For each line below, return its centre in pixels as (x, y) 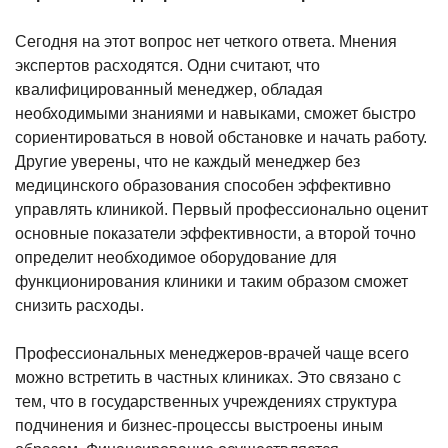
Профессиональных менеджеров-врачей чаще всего (212, 353)
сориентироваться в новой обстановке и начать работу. (221, 137)
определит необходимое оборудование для (176, 257)
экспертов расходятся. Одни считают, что (167, 65)
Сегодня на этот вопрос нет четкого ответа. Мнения (206, 41)
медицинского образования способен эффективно (203, 185)
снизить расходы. (79, 305)
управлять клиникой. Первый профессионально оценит (221, 209)
